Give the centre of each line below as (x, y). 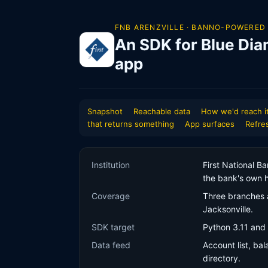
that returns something (131, 124)
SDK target (113, 227)
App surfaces (210, 124)
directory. (222, 258)
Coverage (111, 196)
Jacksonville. (228, 209)
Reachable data (162, 111)
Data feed (111, 245)
